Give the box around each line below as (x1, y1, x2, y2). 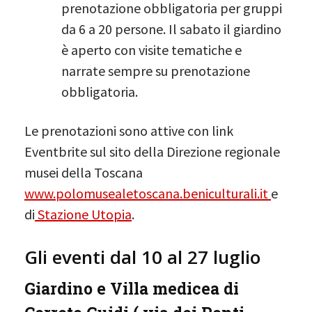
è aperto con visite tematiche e (61, 40, 242, 58)
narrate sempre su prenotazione (61, 61, 250, 79)
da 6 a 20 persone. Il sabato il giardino (61, 19, 281, 38)
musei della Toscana (24, 163, 143, 181)
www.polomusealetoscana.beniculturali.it (24, 184, 271, 202)
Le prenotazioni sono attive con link (24, 121, 233, 139)
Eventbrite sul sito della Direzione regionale (24, 142, 280, 160)
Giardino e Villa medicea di (24, 277, 239, 299)
